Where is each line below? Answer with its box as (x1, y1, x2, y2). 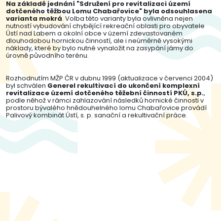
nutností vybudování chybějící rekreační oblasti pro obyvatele (6, 21, 205, 31)
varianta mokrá (6, 14, 62, 23)
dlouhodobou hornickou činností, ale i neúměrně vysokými (6, 36, 192, 45)
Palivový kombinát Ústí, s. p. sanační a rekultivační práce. (6, 110, 187, 120)
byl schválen (6, 81, 47, 90)
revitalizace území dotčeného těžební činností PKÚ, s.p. (6, 88, 204, 98)
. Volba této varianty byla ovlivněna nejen (62, 14, 193, 23)
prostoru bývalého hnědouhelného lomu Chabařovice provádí (6, 103, 207, 112)
